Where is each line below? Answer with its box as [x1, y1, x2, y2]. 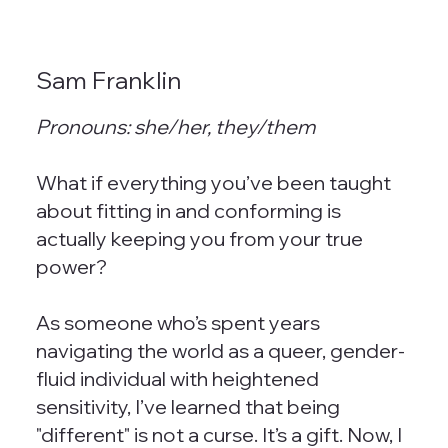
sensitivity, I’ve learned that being [35, 394, 340, 420]
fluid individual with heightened [35, 366, 319, 392]
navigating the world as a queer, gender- [35, 338, 405, 364]
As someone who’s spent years [35, 310, 320, 336]
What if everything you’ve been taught [35, 170, 391, 196]
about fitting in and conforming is [35, 198, 341, 224]
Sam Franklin [35, 65, 181, 96]
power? [35, 254, 107, 280]
